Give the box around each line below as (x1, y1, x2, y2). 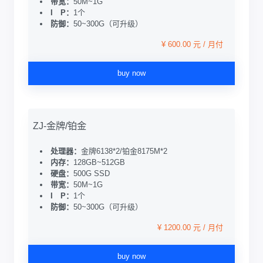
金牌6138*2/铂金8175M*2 (81, 147, 167, 156)
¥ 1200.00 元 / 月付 (157, 223, 223, 232)
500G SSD (73, 169, 110, 178)
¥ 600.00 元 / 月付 (161, 40, 223, 49)
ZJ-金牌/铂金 (33, 120, 86, 131)
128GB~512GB (73, 158, 125, 167)
